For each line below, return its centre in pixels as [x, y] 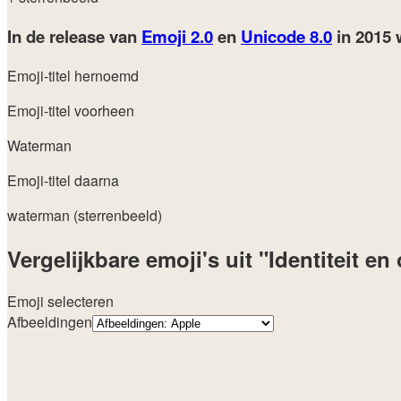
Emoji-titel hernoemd [73, 75]
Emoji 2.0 [177, 36]
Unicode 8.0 [286, 36]
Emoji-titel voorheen [71, 110]
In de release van [74, 36]
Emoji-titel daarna [63, 180]
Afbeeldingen [50, 322]
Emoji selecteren [60, 302]
